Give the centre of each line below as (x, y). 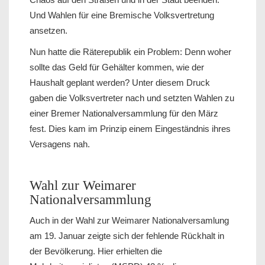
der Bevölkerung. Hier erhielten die (96, 251)
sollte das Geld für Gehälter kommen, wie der (117, 67)
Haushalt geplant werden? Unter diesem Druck (120, 83)
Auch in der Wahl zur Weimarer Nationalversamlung (129, 221)
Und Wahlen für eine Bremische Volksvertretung (122, 15)
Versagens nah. (60, 144)
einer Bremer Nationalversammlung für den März (124, 114)
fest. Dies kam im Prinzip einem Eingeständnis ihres (130, 129)
